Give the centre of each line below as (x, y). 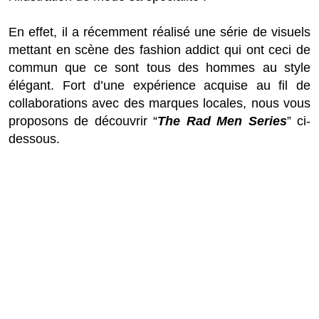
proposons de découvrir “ (83, 121)
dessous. (34, 138)
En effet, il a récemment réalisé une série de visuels (159, 32)
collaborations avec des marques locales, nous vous (159, 103)
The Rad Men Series (222, 121)
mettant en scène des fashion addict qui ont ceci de (159, 49)
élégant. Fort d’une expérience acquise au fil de (159, 85)
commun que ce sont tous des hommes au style (159, 67)
